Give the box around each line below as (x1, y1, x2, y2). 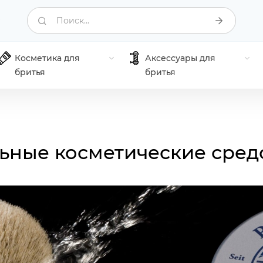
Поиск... (56, 15, 89, 26)
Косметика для (15, 53, 80, 63)
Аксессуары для (145, 53, 216, 63)
